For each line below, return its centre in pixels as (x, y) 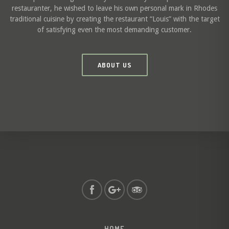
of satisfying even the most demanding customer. (114, 30)
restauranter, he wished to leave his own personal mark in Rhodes (114, 8)
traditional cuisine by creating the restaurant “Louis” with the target (114, 19)
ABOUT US (114, 65)
